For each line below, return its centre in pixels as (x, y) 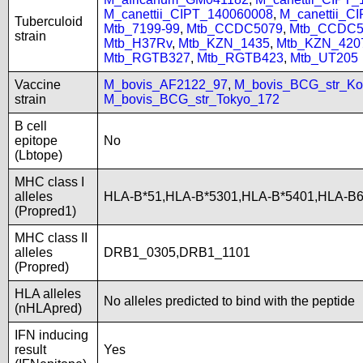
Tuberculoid (49, 21)
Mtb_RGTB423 (240, 58)
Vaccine (38, 85)
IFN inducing (51, 335)
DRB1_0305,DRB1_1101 (177, 252)
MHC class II (51, 238)
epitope (36, 141)
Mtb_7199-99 (142, 29)
